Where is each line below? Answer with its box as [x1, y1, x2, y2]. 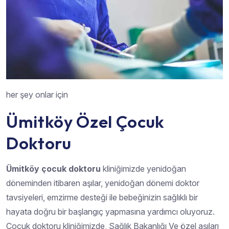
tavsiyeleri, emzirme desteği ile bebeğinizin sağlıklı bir [6, 192, 198, 202]
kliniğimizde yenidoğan [101, 163, 186, 174]
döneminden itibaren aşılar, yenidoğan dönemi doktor [6, 177, 199, 188]
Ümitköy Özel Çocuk [6, 110, 165, 132]
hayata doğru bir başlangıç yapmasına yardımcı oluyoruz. [6, 206, 215, 217]
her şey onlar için [6, 89, 68, 100]
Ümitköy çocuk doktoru [6, 163, 101, 174]
